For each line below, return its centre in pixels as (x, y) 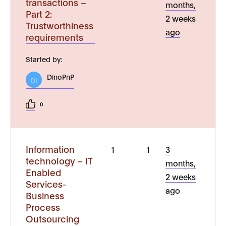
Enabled (43, 172)
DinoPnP (61, 76)
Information (50, 149)
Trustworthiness (60, 25)
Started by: (44, 59)
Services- (46, 184)
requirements (54, 37)
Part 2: (39, 14)
